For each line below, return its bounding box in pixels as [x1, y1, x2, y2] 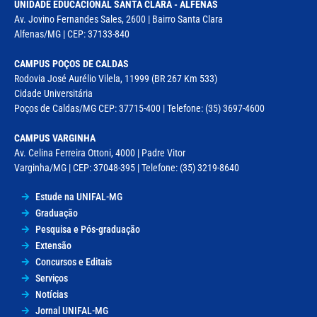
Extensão [35, 239, 71, 251]
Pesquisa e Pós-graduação [35, 223, 140, 235]
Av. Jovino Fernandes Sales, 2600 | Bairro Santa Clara [14, 13, 223, 25]
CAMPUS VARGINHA [14, 132, 96, 144]
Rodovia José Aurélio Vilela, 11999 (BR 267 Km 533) [14, 72, 217, 84]
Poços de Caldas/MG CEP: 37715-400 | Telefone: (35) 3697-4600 [14, 102, 265, 114]
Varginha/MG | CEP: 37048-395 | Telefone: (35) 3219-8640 [14, 161, 239, 173]
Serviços [35, 272, 68, 284]
